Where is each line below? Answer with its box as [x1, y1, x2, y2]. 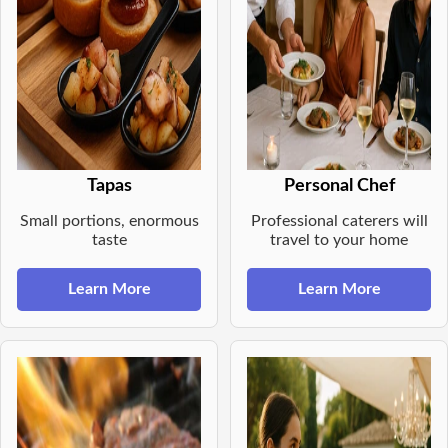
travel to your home [270, 232, 408, 249]
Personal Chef [283, 177, 395, 195]
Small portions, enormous [19, 213, 199, 230]
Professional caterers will [250, 213, 428, 230]
